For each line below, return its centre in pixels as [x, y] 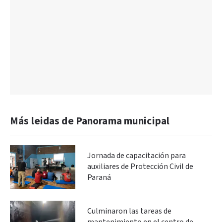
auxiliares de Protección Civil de [140, 166]
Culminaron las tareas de [129, 211]
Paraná [99, 177]
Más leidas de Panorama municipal [90, 121]
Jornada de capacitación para [137, 156]
